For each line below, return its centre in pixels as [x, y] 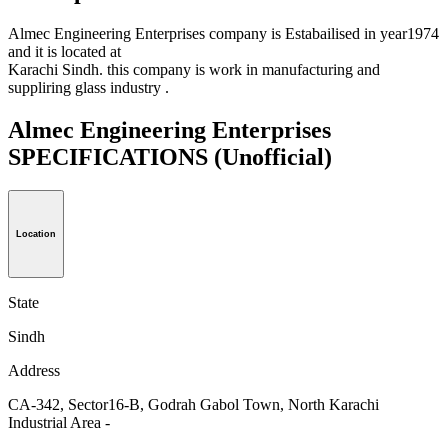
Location [36, 234]
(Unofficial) [273, 156]
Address [34, 371]
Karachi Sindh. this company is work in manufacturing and [194, 69]
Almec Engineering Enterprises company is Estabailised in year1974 [223, 33]
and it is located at [64, 51]
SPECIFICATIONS [111, 156]
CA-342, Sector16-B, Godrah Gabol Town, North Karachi [193, 405]
